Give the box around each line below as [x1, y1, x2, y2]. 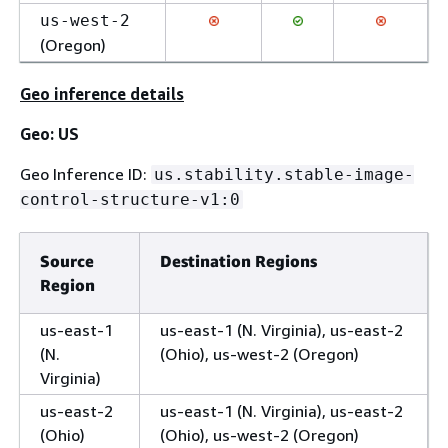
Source [40, 251, 94, 271]
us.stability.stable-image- [154, 165, 414, 184]
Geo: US [20, 124, 79, 144]
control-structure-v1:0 [20, 190, 240, 209]
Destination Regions [160, 251, 317, 271]
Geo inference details [20, 84, 184, 104]
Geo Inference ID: [20, 164, 151, 184]
